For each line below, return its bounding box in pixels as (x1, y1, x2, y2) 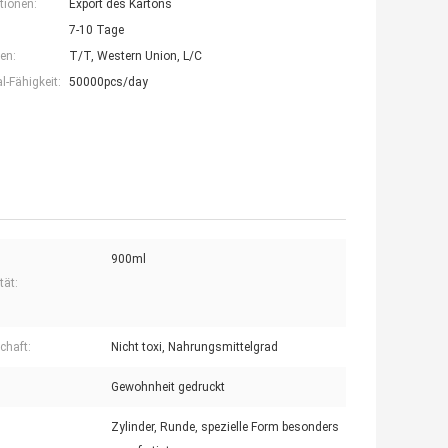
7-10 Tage (69, 23, 124, 38)
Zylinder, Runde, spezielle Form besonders (111, 420, 339, 435)
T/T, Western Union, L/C (69, 49, 202, 64)
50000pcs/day (69, 75, 148, 90)
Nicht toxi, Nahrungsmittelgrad (111, 340, 278, 355)
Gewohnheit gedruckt (111, 380, 225, 395)
